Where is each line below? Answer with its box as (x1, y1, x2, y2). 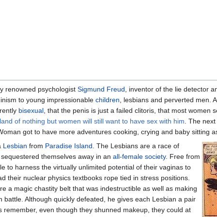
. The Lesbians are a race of (93, 141, 179, 150)
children (95, 95, 120, 104)
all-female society (113, 152, 166, 160)
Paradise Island (45, 141, 93, 150)
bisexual (18, 106, 44, 114)
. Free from (166, 152, 200, 160)
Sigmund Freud (77, 85, 125, 93)
